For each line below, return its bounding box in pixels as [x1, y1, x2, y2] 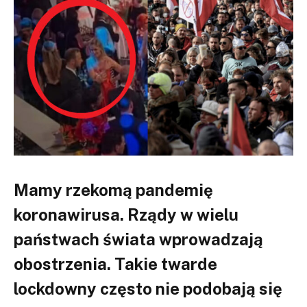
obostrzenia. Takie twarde [14, 254, 217, 273]
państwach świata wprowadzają [14, 229, 263, 249]
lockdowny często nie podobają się [14, 278, 282, 298]
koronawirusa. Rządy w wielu [14, 204, 238, 224]
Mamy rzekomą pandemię [14, 180, 213, 199]
